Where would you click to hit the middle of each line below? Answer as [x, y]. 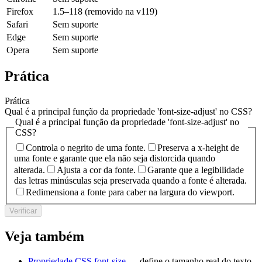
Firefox [20, 11]
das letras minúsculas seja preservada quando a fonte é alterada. [130, 180]
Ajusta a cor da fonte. [96, 170]
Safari [17, 24]
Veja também [44, 236]
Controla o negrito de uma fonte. [86, 147]
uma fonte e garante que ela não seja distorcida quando [115, 158]
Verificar [23, 211]
